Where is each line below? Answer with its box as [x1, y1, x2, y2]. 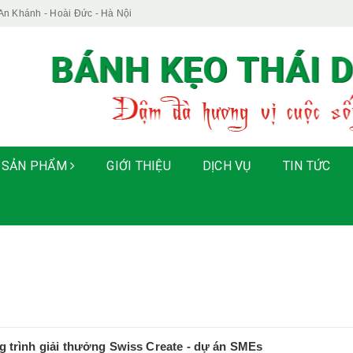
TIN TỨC [282, 158, 331, 174]
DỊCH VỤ [202, 158, 251, 174]
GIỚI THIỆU [106, 158, 171, 174]
